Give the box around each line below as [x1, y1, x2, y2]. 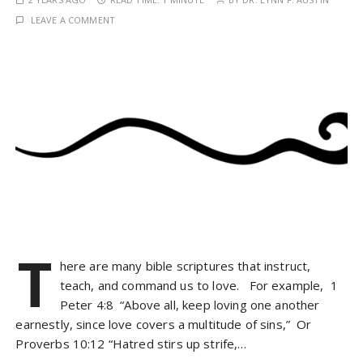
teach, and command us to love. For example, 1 [59, 276, 338, 293]
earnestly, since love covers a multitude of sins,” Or [15, 315, 312, 332]
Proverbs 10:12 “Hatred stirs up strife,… [15, 335, 247, 352]
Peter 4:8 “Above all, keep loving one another [59, 296, 320, 313]
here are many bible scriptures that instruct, [59, 257, 311, 274]
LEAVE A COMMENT [30, 13, 116, 26]
